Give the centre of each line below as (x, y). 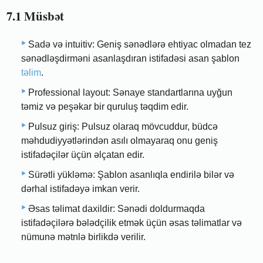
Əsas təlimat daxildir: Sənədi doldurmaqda (117, 208)
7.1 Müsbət (36, 16)
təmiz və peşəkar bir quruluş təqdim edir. (105, 106)
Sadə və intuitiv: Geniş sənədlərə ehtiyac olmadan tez (140, 44)
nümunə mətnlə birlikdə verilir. (83, 237)
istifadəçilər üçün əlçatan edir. (83, 154)
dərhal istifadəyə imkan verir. (80, 188)
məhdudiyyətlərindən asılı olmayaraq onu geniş (119, 140)
